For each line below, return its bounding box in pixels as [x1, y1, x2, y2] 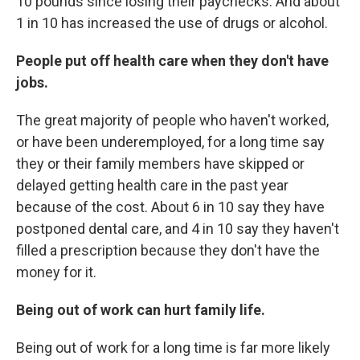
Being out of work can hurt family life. [16, 301, 265, 318]
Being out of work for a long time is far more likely [16, 339, 330, 356]
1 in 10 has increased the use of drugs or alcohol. [16, 14, 328, 31]
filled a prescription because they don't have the [16, 242, 320, 259]
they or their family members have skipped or [16, 155, 305, 172]
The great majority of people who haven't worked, [16, 112, 329, 129]
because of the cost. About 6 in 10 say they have [16, 198, 325, 215]
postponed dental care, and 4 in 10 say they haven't [16, 220, 339, 237]
